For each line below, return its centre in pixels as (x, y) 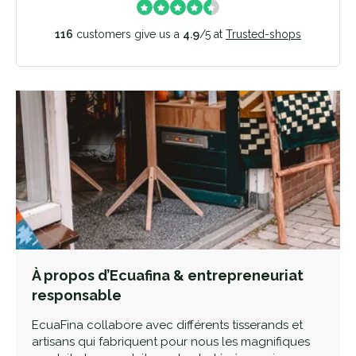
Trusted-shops (263, 34)
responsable (77, 295)
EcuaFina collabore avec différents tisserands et (167, 325)
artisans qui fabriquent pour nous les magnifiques (171, 342)
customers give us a (128, 34)
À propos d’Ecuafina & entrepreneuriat (168, 275)
